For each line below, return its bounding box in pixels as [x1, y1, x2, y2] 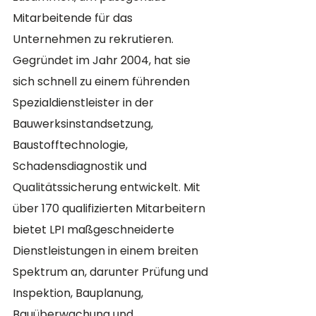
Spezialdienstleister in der [13, 95, 157, 111]
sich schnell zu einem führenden [13, 73, 193, 90]
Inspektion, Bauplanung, [13, 285, 146, 301]
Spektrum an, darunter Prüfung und [13, 264, 211, 280]
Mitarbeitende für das [13, 10, 135, 26]
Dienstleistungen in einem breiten [13, 243, 201, 259]
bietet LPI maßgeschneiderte [13, 221, 177, 238]
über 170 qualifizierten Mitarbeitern [13, 200, 208, 217]
